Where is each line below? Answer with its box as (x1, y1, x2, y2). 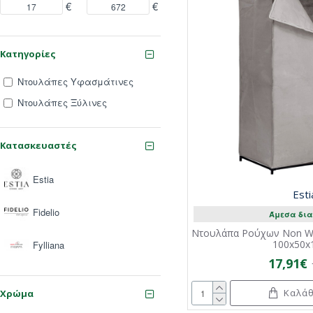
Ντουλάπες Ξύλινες (17, 96, 107, 109)
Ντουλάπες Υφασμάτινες (17, 75, 133, 88)
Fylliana (33, 238, 64, 252)
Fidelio (33, 205, 59, 219)
